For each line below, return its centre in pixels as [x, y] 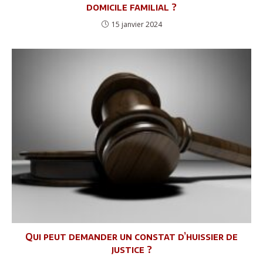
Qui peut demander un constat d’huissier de [131, 236]
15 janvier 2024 [136, 25]
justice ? [131, 249]
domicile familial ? [131, 7]
